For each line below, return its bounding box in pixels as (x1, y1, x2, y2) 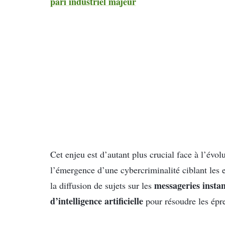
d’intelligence (50, 194, 102, 207)
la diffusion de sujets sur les (50, 179, 154, 191)
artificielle (104, 194, 143, 207)
